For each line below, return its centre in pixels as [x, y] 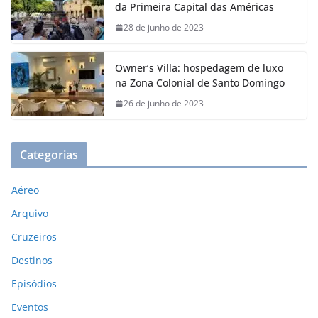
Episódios [34, 284]
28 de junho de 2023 [164, 28]
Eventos [30, 307]
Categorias [49, 155]
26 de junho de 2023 [164, 104]
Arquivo [30, 214]
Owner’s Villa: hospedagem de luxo [199, 68]
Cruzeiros [34, 237]
